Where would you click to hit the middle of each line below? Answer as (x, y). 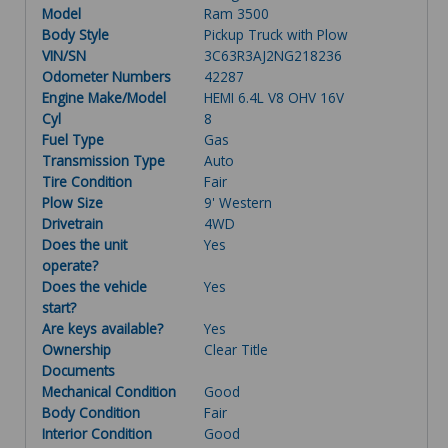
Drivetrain (72, 223)
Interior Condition (97, 433)
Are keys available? (102, 328)
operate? (70, 265)
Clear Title (236, 349)
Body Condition (91, 412)
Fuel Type (73, 139)
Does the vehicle (94, 286)
